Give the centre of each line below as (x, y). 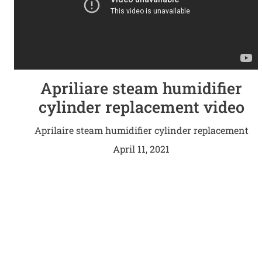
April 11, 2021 (142, 149)
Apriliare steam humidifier (142, 88)
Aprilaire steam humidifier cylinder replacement (141, 130)
